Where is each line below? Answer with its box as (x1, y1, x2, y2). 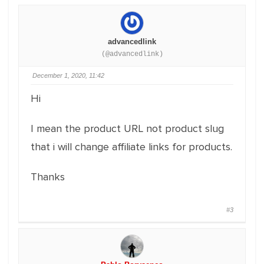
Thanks (31, 170, 65, 183)
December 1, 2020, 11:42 (32, 72, 104, 79)
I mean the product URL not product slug (31, 122, 224, 135)
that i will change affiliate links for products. (31, 140, 232, 153)
